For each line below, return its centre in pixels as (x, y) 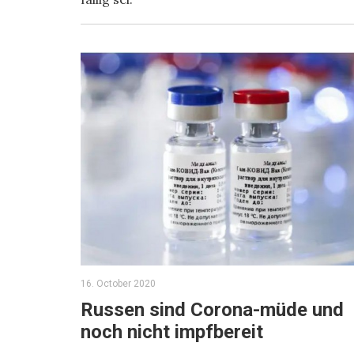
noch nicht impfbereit (172, 332)
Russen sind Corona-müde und (212, 310)
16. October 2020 (118, 284)
